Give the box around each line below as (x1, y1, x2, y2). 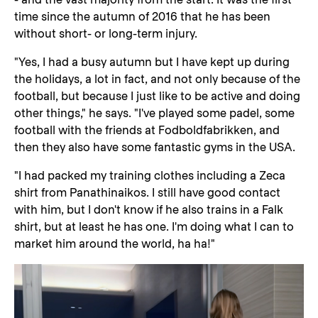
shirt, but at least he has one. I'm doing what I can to (14, 220, 294, 234)
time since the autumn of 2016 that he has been (14, 10, 270, 23)
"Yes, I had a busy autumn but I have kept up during (14, 55, 290, 69)
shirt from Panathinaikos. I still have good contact (14, 186, 280, 199)
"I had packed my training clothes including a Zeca (14, 169, 285, 182)
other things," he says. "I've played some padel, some (14, 106, 295, 120)
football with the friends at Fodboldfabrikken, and (14, 124, 280, 137)
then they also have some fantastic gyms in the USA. (14, 141, 295, 154)
